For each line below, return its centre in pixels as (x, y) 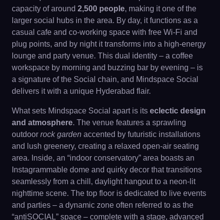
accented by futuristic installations (141, 134)
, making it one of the (161, 9)
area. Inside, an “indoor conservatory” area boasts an (103, 158)
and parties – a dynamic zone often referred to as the (103, 205)
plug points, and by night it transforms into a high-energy (109, 44)
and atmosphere (42, 123)
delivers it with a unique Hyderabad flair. (81, 91)
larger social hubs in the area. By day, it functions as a (105, 20)
